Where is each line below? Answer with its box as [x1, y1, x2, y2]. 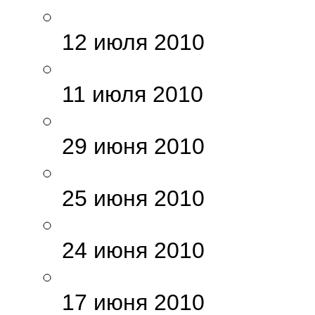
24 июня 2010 [62, 238, 205, 264]
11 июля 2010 [62, 82, 203, 108]
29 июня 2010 [62, 134, 205, 160]
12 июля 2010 [62, 30, 205, 56]
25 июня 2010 [62, 186, 205, 212]
